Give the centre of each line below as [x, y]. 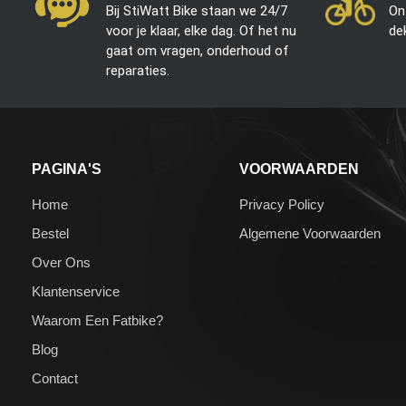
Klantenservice [76, 292]
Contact [55, 379]
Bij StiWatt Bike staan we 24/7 [196, 11]
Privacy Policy [282, 205]
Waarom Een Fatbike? [97, 321]
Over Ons [61, 263]
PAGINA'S [67, 169]
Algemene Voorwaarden [310, 234]
